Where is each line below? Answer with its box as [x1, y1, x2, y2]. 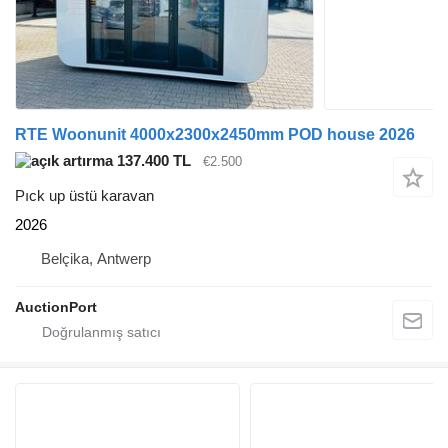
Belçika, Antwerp [41, 249, 151, 267]
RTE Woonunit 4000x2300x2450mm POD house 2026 [15, 126, 415, 143]
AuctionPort [15, 298, 97, 315]
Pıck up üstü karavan [15, 186, 154, 204]
